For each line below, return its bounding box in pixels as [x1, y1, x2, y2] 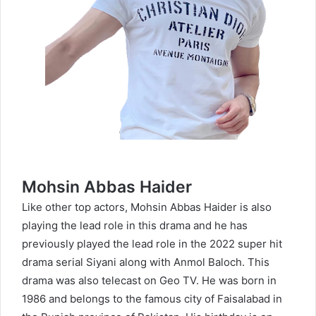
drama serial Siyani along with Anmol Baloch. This [22, 255, 269, 269]
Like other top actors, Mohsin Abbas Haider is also [22, 200, 272, 214]
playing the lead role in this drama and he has [22, 219, 248, 233]
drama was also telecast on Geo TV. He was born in [22, 274, 276, 288]
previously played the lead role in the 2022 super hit [22, 237, 282, 251]
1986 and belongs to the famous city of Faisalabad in [22, 292, 282, 306]
